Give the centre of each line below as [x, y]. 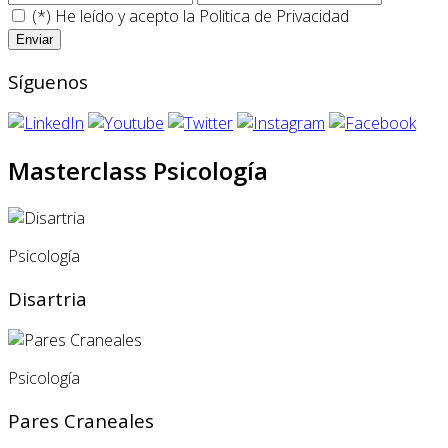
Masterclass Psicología [138, 171]
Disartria [47, 298]
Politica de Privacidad [274, 15]
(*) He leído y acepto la [113, 15]
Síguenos [48, 81]
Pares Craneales [81, 421]
